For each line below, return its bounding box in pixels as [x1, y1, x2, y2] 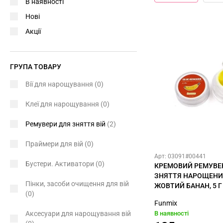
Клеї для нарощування [25, 100, 101, 109]
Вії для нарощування [25, 80, 95, 89]
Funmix [154, 199, 177, 208]
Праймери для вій [25, 140, 85, 148]
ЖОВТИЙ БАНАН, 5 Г [154, 182, 222, 190]
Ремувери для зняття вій [25, 120, 107, 128]
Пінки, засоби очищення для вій [25, 180, 129, 188]
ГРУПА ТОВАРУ [10, 63, 61, 71]
